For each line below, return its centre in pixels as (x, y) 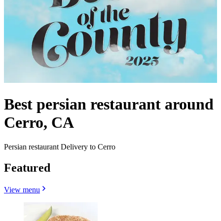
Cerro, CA (39, 123)
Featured (27, 167)
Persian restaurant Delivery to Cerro (60, 147)
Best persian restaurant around (109, 104)
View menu (22, 189)
